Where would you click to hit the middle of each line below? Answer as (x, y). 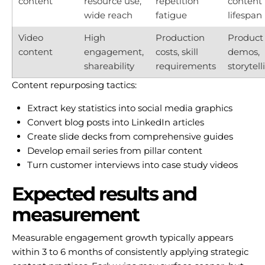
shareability (109, 66)
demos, (244, 52)
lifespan (245, 15)
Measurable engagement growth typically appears (122, 237)
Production (180, 38)
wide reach (108, 15)
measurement (75, 215)
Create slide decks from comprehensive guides (130, 137)
